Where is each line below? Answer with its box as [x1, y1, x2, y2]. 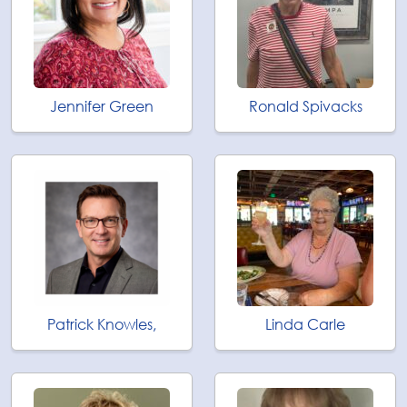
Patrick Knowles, [47, 314, 156, 334]
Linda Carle [265, 314, 345, 334]
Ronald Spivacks [248, 96, 362, 116]
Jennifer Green [50, 96, 154, 116]
